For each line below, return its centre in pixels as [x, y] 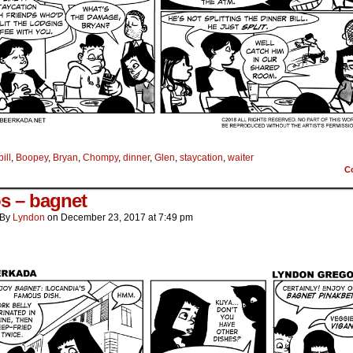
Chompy [100, 158]
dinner [136, 158]
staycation [201, 158]
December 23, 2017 [103, 218]
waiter [241, 158]
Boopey [32, 158]
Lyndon [29, 218]
